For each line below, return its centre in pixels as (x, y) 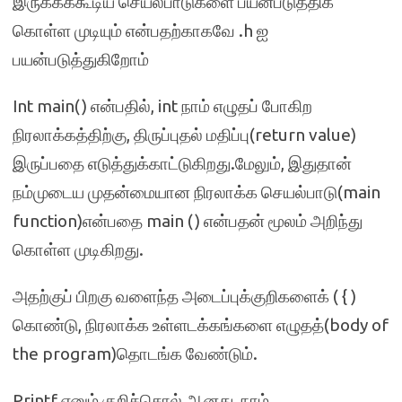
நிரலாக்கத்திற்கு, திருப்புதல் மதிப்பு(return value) (184, 135)
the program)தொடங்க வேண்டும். (135, 354)
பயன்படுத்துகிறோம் (81, 59)
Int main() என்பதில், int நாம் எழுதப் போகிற (162, 106)
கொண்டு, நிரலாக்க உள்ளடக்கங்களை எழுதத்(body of (201, 325)
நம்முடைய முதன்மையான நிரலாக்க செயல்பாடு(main (197, 192)
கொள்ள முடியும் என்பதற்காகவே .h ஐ (140, 31)
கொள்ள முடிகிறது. (78, 249)
